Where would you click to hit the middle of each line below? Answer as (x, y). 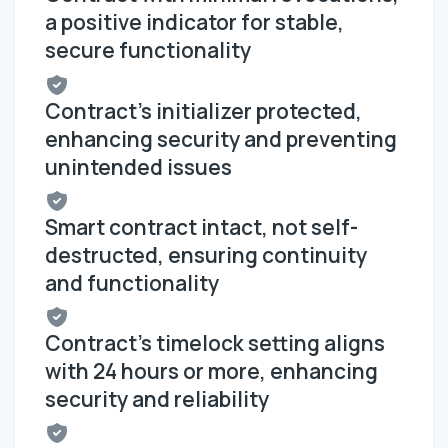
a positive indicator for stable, (194, 22)
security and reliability (157, 399)
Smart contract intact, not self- (201, 226)
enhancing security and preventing (221, 138)
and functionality (132, 282)
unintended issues (138, 166)
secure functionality (148, 50)
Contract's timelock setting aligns (215, 343)
